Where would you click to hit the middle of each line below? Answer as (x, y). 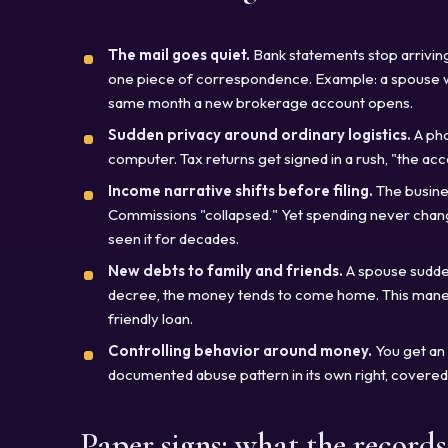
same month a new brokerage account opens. (260, 102)
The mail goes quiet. (179, 54)
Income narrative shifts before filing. (240, 190)
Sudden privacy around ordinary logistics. (259, 134)
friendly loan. (150, 318)
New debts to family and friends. (225, 270)
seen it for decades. (173, 238)
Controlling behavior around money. (240, 350)
